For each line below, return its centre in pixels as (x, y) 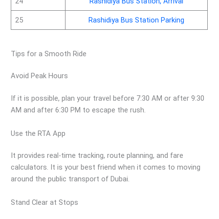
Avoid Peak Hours (40, 76)
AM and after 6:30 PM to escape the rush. (78, 110)
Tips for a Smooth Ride (49, 54)
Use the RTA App (38, 133)
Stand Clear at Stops (45, 202)
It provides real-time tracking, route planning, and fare (97, 156)
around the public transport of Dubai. (70, 179)
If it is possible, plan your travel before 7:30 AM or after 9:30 (108, 99)
